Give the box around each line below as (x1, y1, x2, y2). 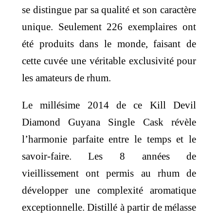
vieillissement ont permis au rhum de (21, 167, 197, 179)
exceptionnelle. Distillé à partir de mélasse (21, 201, 197, 213)
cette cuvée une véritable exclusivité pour (21, 54, 197, 67)
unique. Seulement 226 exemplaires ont (21, 20, 197, 33)
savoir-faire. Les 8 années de (21, 150, 197, 162)
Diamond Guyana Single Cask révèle (21, 116, 197, 128)
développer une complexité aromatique (21, 184, 197, 196)
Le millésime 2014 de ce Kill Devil (21, 99, 197, 111)
